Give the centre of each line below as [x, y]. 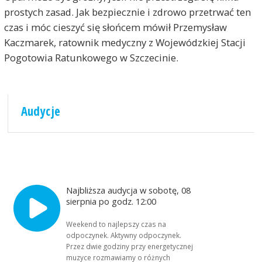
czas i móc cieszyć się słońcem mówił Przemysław [115, 27]
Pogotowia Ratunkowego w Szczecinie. [91, 58]
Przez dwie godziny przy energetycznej [130, 247]
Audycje [41, 111]
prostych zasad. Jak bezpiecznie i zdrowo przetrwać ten [127, 12]
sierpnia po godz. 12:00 [113, 201]
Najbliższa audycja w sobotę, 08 [129, 190]
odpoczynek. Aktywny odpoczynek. [124, 235]
